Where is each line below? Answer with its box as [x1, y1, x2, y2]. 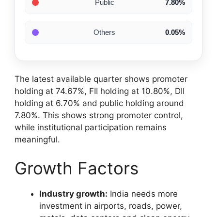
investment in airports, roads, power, [39, 201, 182, 211]
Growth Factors [15, 158, 139, 179]
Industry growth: [39, 189, 108, 199]
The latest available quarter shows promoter [15, 74, 187, 84]
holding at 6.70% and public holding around [15, 98, 184, 108]
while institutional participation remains [15, 122, 167, 132]
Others [93, 28, 115, 36]
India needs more [108, 189, 178, 199]
